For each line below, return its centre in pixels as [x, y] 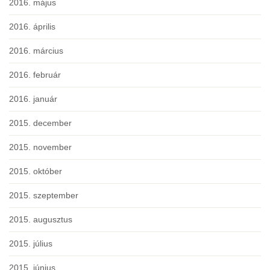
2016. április [32, 27]
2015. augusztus [41, 220]
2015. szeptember [44, 196]
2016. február [35, 75]
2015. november [40, 147]
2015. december [40, 123]
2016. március [36, 51]
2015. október [36, 171]
